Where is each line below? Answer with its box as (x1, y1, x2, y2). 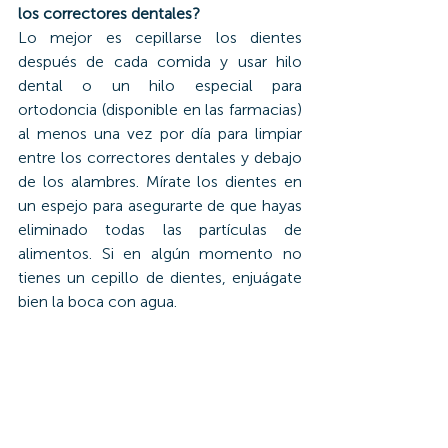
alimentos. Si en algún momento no (18, 244, 302, 264)
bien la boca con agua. (18, 292, 177, 312)
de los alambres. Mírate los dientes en (18, 172, 302, 192)
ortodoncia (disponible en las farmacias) (18, 100, 302, 120)
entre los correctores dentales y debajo (18, 148, 302, 168)
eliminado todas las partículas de (18, 220, 302, 240)
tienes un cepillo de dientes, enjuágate (18, 268, 302, 288)
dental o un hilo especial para (18, 76, 302, 96)
